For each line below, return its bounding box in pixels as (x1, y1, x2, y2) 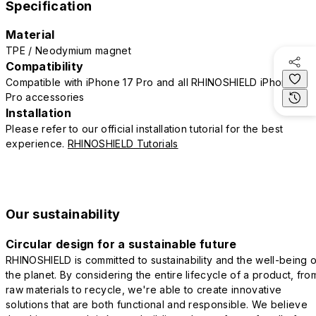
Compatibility (6, 59, 84, 73)
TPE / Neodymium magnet (6, 44, 132, 56)
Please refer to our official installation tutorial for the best (6, 122, 284, 135)
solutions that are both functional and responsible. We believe (6, 298, 308, 310)
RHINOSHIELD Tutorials (67, 137, 178, 150)
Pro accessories (6, 90, 85, 103)
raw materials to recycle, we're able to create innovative (6, 283, 282, 296)
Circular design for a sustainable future (6, 236, 237, 251)
